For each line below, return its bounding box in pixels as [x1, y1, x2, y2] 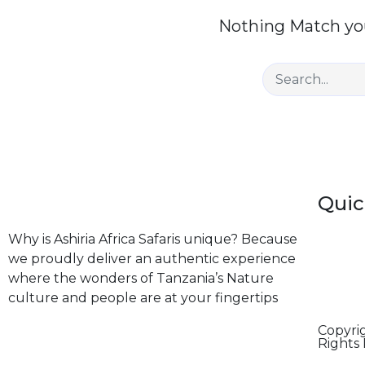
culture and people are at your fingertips [8, 289, 278, 306]
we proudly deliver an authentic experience [8, 250, 296, 266]
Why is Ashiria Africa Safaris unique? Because [8, 231, 297, 247]
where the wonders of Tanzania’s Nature [8, 270, 274, 286]
